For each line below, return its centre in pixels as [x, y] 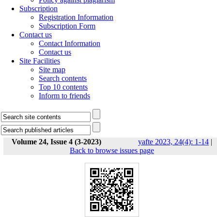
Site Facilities [40, 61]
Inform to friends [64, 96]
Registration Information [76, 17]
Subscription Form [67, 26]
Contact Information [70, 43]
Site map [52, 70]
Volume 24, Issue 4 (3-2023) [56, 142]
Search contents [63, 78]
